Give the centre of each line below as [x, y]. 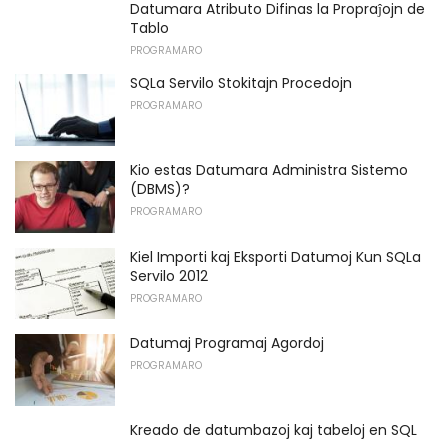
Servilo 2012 [169, 275]
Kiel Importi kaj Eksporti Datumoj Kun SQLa [275, 256]
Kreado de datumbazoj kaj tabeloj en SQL [273, 429]
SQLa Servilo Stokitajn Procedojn [241, 83]
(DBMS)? [160, 188]
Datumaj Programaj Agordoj [227, 343]
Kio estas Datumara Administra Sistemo [269, 169]
